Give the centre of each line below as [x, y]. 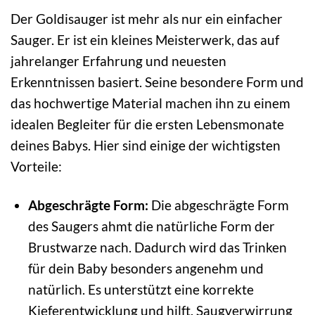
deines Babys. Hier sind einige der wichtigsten [146, 146]
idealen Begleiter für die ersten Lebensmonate [147, 124]
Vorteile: [36, 167]
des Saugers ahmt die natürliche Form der [151, 226]
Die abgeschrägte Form [218, 205]
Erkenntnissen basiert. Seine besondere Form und [157, 82]
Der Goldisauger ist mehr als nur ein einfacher [147, 19]
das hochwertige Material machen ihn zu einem [150, 103]
